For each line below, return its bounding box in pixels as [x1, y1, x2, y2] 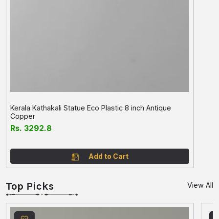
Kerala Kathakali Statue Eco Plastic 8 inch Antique [10, 104, 171, 112]
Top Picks [6, 180, 54, 193]
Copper [10, 112, 35, 121]
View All [187, 181, 213, 190]
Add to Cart [88, 152, 129, 161]
